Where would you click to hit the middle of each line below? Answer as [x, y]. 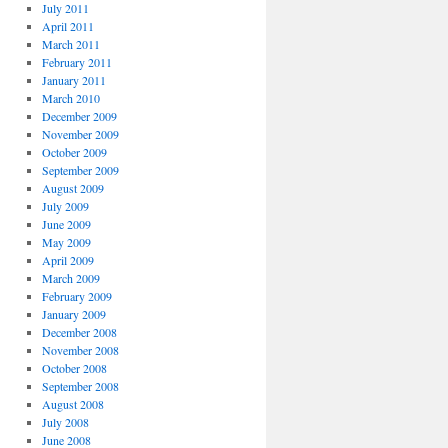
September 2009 [80, 170]
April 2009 [67, 260]
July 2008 [65, 422]
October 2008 [74, 368]
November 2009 [80, 134]
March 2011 [70, 44]
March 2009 [70, 278]
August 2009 [72, 188]
